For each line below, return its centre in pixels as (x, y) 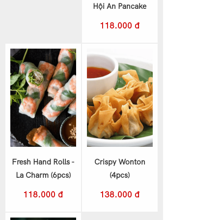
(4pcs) (120, 175)
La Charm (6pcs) (43, 175)
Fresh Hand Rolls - (43, 162)
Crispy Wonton (120, 162)
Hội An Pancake (120, 6)
